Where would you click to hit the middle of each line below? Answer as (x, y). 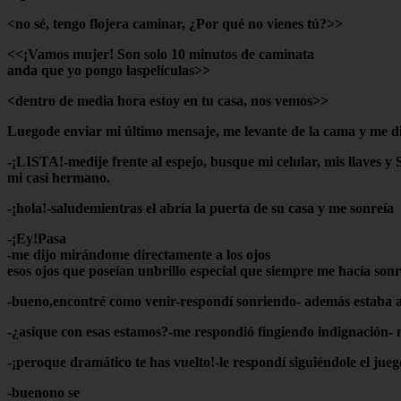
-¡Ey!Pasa (37, 238)
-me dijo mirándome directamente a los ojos (139, 254)
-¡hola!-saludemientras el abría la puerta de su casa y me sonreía (200, 208)
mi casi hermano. (59, 177)
